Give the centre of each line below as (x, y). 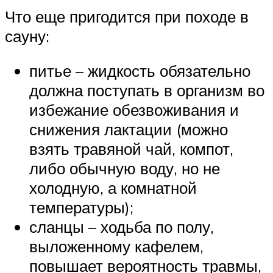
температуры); (81, 207)
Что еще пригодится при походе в (127, 16)
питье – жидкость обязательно (140, 71)
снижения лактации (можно (129, 129)
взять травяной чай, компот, (131, 149)
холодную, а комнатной (113, 188)
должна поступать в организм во (147, 90)
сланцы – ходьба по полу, (122, 227)
